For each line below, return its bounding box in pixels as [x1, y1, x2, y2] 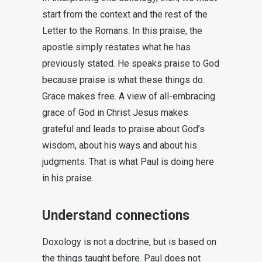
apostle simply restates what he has [42, 42, 191, 53]
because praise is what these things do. [42, 74, 205, 85]
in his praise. [42, 173, 94, 184]
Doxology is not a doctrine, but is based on [42, 236, 216, 247]
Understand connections [42, 208, 189, 223]
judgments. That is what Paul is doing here [42, 156, 214, 167]
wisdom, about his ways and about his [42, 140, 197, 151]
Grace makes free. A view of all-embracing [42, 91, 215, 102]
